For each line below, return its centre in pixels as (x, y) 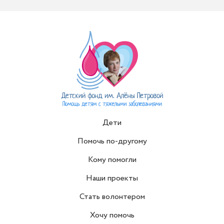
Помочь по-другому (112, 141)
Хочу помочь (112, 215)
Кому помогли (112, 159)
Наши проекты (112, 178)
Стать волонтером (112, 196)
